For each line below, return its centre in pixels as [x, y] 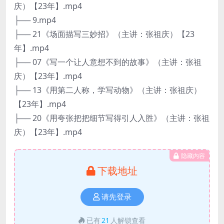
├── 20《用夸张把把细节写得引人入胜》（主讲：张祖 [112, 118]
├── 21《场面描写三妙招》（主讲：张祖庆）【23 [104, 34]
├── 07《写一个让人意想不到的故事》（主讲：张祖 [108, 62]
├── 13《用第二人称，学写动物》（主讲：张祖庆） [108, 90]
